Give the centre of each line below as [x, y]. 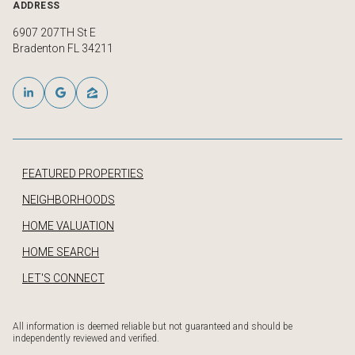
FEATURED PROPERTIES [83, 174]
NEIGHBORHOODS [69, 200]
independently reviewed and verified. [86, 339]
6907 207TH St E [54, 32]
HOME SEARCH [61, 252]
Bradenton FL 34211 [63, 48]
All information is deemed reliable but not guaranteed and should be [153, 327]
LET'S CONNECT [63, 279]
